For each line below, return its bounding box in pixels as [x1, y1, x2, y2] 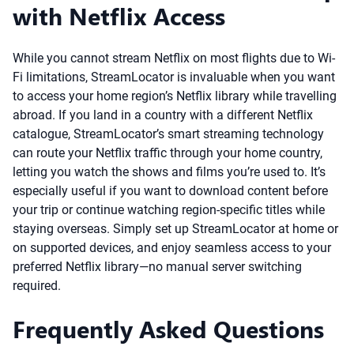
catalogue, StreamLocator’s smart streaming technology [13, 126, 324, 141]
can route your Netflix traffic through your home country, [13, 145, 322, 160]
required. [13, 278, 61, 293]
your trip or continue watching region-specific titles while [13, 202, 325, 217]
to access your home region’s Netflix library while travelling [13, 88, 337, 104]
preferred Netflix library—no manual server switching [13, 259, 302, 274]
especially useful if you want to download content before [13, 183, 328, 198]
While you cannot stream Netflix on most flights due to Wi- [13, 51, 335, 66]
